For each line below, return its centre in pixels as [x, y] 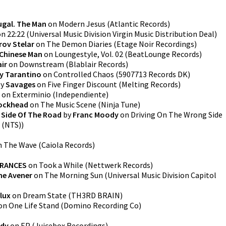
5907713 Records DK [153, 74]
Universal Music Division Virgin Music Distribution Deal [122, 34]
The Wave [20, 145]
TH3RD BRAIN [96, 195]
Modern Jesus [82, 24]
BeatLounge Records [163, 54]
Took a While [61, 165]
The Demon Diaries [79, 44]
